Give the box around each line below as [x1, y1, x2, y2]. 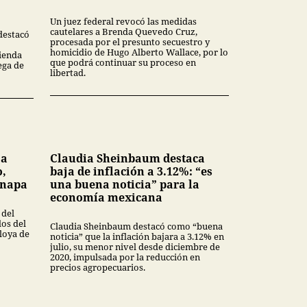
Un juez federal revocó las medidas [50, 15, 197, 28]
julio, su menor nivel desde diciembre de [50, 241, 220, 254]
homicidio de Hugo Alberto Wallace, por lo [50, 46, 228, 59]
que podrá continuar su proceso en [50, 56, 196, 69]
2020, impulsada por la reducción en [50, 251, 200, 264]
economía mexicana [50, 190, 162, 206]
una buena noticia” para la [50, 177, 199, 193]
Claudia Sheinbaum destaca [50, 151, 205, 167]
